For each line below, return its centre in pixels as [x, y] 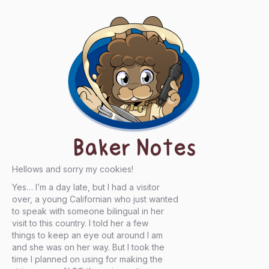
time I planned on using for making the [87, 259]
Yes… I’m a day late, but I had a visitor [86, 187]
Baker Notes [134, 148]
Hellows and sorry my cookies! [73, 169]
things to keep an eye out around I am [87, 235]
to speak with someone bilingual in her [88, 211]
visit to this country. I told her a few [80, 223]
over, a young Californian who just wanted [95, 199]
